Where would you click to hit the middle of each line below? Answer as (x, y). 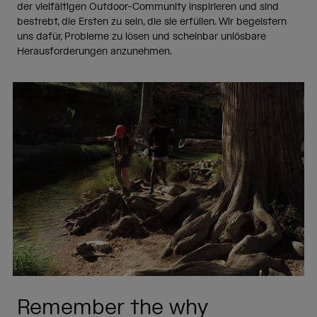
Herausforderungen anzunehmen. (94, 51)
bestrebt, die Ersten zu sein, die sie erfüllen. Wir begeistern (152, 22)
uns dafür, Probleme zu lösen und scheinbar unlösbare (142, 36)
